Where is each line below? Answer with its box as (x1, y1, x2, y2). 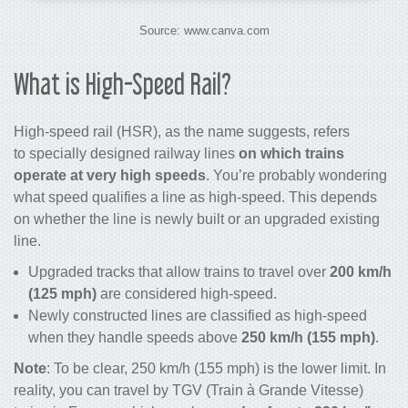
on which (239, 146, 301, 162)
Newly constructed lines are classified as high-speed (28, 308, 367, 324)
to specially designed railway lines (14, 146, 239, 162)
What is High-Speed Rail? (14, 67, 231, 101)
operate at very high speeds (14, 168, 206, 184)
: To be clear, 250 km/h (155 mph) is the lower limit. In (46, 361, 386, 377)
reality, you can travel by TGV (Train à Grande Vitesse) (14, 382, 363, 399)
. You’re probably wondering (206, 168, 387, 184)
